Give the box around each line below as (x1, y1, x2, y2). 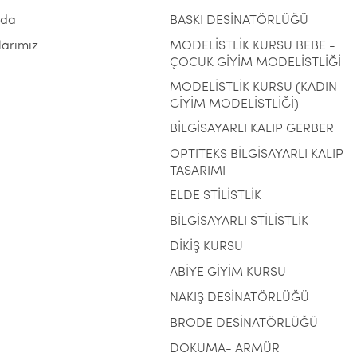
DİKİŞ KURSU (169, 241, 243, 253)
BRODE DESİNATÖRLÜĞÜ (169, 317, 318, 330)
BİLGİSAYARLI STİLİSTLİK (169, 215, 308, 228)
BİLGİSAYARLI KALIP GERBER (169, 123, 334, 135)
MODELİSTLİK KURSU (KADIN (169, 81, 337, 94)
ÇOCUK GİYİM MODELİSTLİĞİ (169, 57, 341, 69)
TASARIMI (169, 165, 226, 177)
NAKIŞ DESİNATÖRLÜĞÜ (169, 292, 309, 304)
